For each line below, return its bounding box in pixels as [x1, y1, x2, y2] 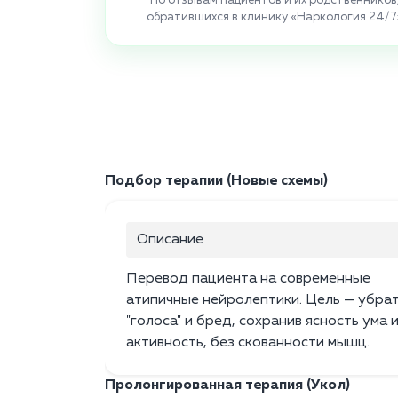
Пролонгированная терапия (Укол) [105, 378, 350, 394]
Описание [137, 233, 203, 248]
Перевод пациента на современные [126, 272, 370, 287]
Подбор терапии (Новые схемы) [105, 174, 328, 189]
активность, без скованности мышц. [126, 336, 370, 351]
